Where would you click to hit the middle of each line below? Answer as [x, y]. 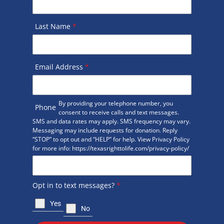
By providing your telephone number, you [115, 103]
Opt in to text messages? [74, 185]
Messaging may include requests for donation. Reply [105, 130]
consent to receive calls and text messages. [118, 112]
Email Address [60, 66]
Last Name [53, 26]
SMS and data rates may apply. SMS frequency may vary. [111, 121]
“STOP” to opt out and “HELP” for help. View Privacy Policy [111, 139]
